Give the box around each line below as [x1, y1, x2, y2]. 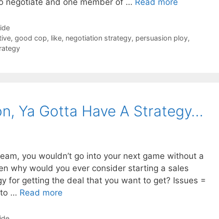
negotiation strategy [65, 34, 131, 43]
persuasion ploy [135, 34, 188, 43]
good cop [14, 34, 47, 43]
